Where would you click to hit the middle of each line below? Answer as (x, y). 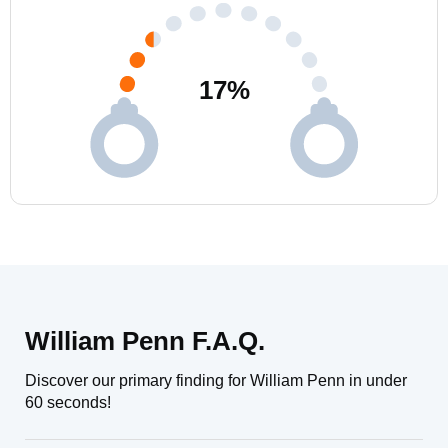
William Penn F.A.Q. (145, 341)
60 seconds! (68, 402)
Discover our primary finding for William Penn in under (216, 380)
